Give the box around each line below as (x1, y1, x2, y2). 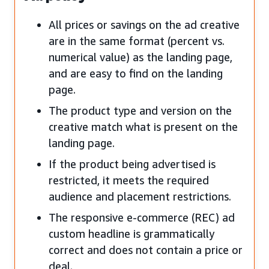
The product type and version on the (49, 103, 232, 117)
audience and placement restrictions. (49, 189, 231, 203)
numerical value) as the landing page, (49, 50, 232, 64)
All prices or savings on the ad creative (49, 17, 240, 31)
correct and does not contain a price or (49, 243, 243, 256)
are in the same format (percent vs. (49, 34, 225, 47)
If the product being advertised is (49, 157, 216, 171)
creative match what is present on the (49, 119, 238, 133)
